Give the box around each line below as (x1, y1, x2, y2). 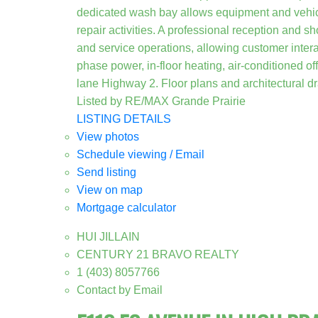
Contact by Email (76, 283, 163, 296)
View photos (76, 130, 139, 143)
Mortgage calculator (76, 201, 176, 214)
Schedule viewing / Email (76, 148, 204, 160)
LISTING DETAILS (76, 112, 171, 125)
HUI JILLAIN (76, 230, 140, 243)
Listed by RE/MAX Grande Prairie (76, 94, 246, 107)
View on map (76, 183, 143, 196)
